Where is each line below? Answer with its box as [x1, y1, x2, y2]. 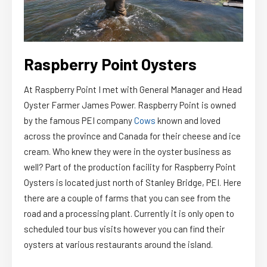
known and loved [156, 115, 221, 126]
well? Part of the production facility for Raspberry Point [24, 162, 236, 173]
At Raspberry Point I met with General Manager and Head [24, 84, 242, 95]
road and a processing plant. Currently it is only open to [24, 208, 234, 219]
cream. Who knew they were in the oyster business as [24, 146, 231, 157]
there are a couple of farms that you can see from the [24, 193, 231, 204]
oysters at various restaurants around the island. [24, 239, 213, 250]
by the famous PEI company [24, 115, 134, 126]
